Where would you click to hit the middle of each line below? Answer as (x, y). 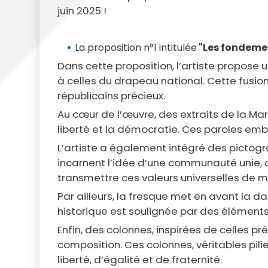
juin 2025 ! (82, 11)
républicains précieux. (111, 96)
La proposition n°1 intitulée (135, 48)
